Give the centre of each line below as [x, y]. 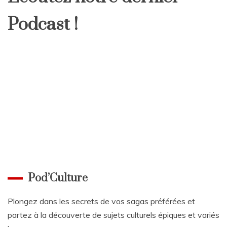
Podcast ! [43, 25]
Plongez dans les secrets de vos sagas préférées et [101, 201]
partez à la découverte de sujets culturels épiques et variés [113, 215]
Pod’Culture [58, 178]
